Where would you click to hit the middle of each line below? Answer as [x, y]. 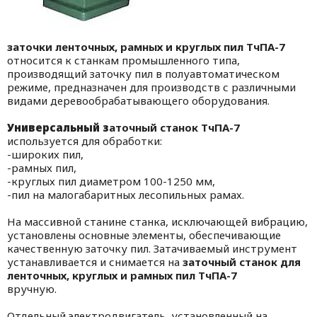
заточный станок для [242, 261]
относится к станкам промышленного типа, [123, 60]
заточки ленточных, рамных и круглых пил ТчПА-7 [146, 46]
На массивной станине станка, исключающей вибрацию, [157, 221]
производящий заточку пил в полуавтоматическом [143, 73]
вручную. [32, 288]
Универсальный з [58, 127]
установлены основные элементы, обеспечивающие [144, 235]
